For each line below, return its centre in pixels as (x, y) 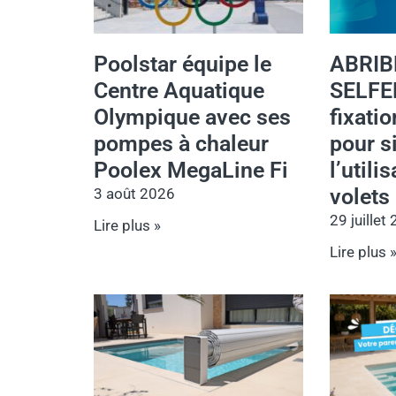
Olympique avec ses (192, 118)
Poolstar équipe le (183, 65)
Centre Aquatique (179, 91)
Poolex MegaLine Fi (191, 171)
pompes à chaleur (181, 144)
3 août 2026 (134, 194)
